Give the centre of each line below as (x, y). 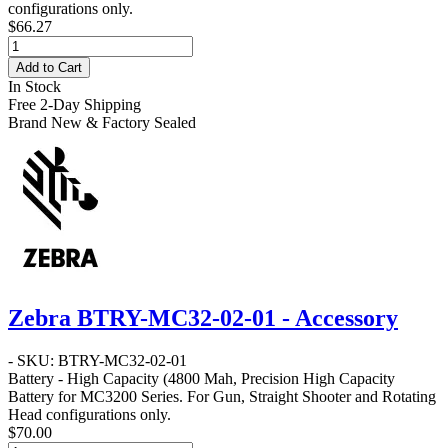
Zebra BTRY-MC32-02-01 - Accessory (203, 318)
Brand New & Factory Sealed (102, 122)
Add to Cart (49, 67)
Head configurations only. (89, 415)
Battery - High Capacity (83, 379)
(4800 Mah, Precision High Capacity (277, 379)
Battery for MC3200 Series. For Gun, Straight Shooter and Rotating (222, 397)
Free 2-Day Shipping (74, 104)
